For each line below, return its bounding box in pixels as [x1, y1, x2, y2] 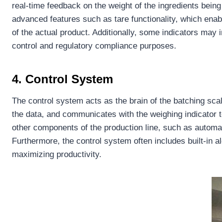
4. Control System [12, 72, 113, 86]
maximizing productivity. [12, 149, 102, 159]
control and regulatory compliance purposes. [12, 41, 176, 51]
